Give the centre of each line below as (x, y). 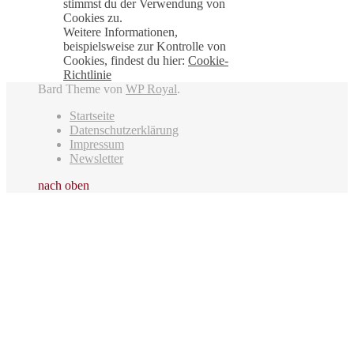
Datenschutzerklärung (124, 130)
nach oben (64, 186)
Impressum (97, 145)
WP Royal (151, 89)
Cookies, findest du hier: (126, 61)
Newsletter (96, 159)
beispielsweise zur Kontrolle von (145, 47)
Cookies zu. (93, 18)
